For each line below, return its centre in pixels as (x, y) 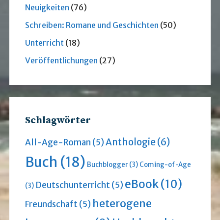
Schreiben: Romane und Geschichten (92, 25)
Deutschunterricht (72, 185)
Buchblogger (107, 165)
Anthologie (130, 142)
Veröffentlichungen (61, 61)
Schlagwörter (58, 121)
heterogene (122, 204)
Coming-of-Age (165, 165)
